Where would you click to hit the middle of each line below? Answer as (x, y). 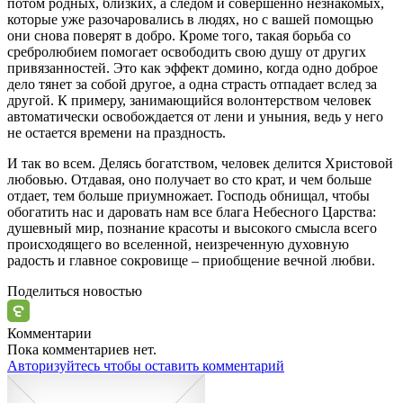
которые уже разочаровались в (103, 20)
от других (334, 52)
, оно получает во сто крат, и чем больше (246, 180)
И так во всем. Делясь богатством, (114, 164)
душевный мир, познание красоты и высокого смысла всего (192, 228)
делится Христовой (331, 164)
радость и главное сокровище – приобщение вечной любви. (191, 261)
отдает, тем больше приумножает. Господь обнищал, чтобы (188, 196)
